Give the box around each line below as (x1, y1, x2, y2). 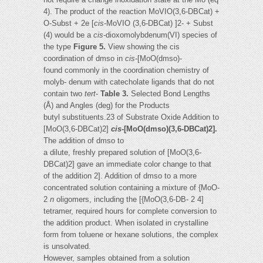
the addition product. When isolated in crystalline (43, 218, 208, 228)
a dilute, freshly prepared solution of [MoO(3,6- (43, 148, 201, 157)
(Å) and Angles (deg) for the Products (43, 101, 170, 110)
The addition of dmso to (43, 136, 124, 146)
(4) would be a (43, 31, 93, 40)
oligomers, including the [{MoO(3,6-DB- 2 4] (56, 195, 204, 204)
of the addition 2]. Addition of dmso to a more (43, 171, 197, 181)
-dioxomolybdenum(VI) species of (103, 31, 217, 40)
